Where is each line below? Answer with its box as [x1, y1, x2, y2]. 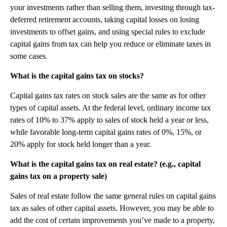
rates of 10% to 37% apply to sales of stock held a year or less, [10, 115, 209, 124]
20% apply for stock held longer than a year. [10, 139, 151, 148]
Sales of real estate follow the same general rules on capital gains [10, 191, 216, 200]
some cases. [10, 51, 48, 60]
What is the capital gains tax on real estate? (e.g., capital [10, 159, 201, 168]
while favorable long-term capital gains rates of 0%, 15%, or [10, 127, 202, 136]
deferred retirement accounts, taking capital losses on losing [10, 15, 199, 24]
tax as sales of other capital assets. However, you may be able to [10, 203, 214, 212]
